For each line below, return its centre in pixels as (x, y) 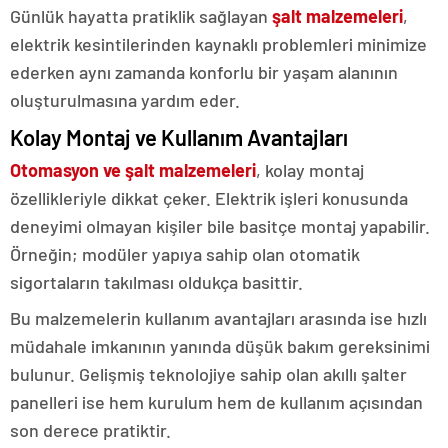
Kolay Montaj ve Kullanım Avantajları (179, 136)
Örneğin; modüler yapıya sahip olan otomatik (185, 253)
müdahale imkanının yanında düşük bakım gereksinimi (220, 345)
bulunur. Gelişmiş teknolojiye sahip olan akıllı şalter (208, 373)
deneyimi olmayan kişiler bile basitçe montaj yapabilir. (220, 225)
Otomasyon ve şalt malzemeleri (133, 169)
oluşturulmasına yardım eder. (125, 99)
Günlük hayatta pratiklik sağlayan (141, 15)
